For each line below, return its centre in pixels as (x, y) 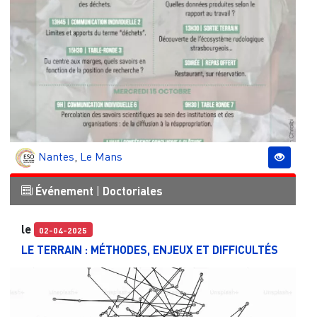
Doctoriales (132, 190)
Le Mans (101, 156)
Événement (64, 190)
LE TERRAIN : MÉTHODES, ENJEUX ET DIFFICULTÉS (149, 249)
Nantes (56, 156)
